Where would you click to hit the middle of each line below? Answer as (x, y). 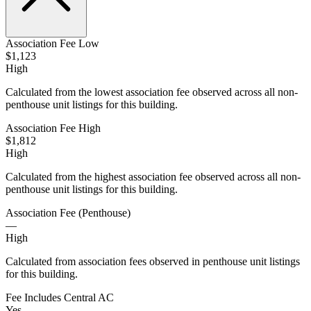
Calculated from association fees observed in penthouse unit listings (153, 261)
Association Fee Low (52, 43)
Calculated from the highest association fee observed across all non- (153, 176)
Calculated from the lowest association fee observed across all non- (152, 92)
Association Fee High (53, 128)
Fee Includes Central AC (60, 297)
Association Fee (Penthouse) (68, 212)
